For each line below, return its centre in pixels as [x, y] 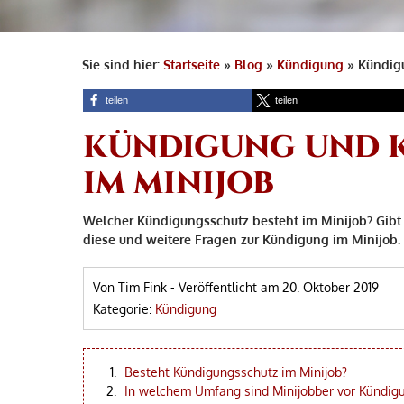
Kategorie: [124, 309]
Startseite [191, 64]
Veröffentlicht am [230, 287]
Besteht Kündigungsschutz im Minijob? [236, 372]
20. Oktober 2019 [331, 287]
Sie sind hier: [122, 64]
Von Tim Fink [130, 287]
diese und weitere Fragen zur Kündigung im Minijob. [242, 239]
